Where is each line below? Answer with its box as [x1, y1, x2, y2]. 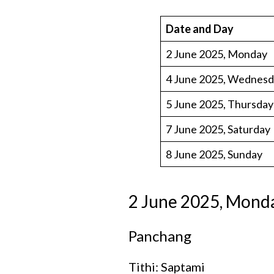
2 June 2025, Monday [166, 46, 268, 61]
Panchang [128, 226, 191, 245]
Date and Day [166, 21, 236, 35]
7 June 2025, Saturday [166, 122, 271, 136]
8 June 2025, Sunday [166, 147, 263, 161]
